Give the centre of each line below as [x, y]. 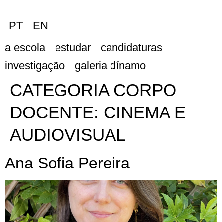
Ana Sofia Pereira [67, 163]
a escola [25, 48]
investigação [35, 66]
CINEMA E [145, 112]
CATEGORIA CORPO [93, 90]
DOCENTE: [57, 112]
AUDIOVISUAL [68, 135]
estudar [73, 48]
